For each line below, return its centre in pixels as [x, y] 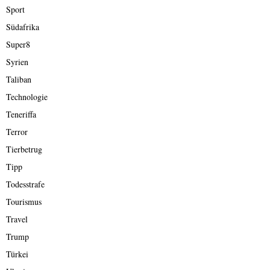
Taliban [19, 79]
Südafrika [23, 27]
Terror [17, 131]
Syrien [17, 61]
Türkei [17, 254]
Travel [17, 219]
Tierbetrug [24, 149]
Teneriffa [21, 114]
